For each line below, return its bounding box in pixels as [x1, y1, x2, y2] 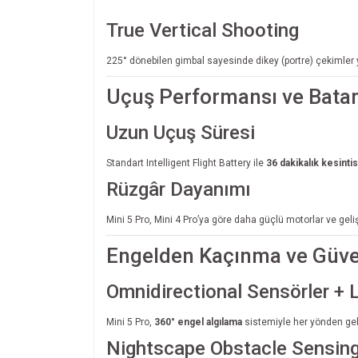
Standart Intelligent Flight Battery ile [106, 157, 266, 169]
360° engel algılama [154, 316, 242, 328]
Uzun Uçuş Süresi [106, 121, 255, 144]
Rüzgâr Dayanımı [106, 177, 251, 201]
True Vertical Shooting [106, 18, 299, 42]
